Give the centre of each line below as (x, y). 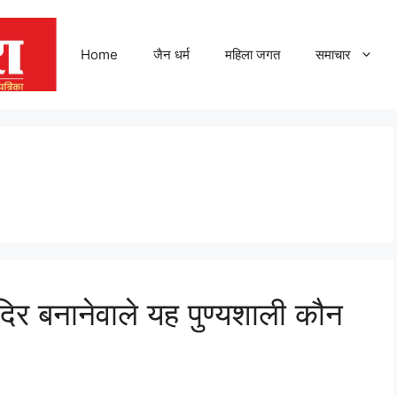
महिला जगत (253, 54)
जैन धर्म (171, 54)
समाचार (333, 54)
